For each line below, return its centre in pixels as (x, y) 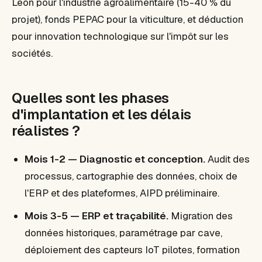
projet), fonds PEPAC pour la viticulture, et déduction (127, 19)
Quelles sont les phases (90, 98)
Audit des (227, 159)
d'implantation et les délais (101, 114)
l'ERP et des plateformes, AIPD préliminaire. (122, 193)
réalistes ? (46, 131)
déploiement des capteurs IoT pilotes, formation (132, 250)
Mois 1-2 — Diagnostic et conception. (115, 159)
